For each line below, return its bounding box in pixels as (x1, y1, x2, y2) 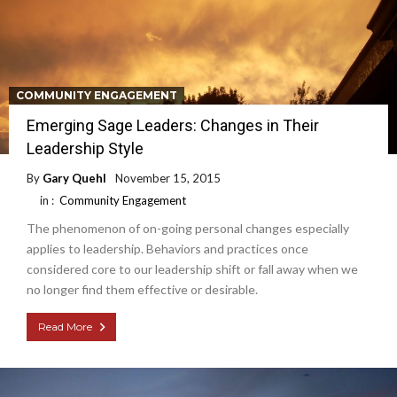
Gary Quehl (43, 170, 106, 185)
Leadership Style (27, 138, 144, 158)
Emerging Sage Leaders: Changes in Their (27, 115, 319, 135)
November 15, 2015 (115, 170, 221, 185)
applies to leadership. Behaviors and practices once (27, 240, 308, 256)
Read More (38, 319, 92, 333)
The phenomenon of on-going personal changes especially (27, 220, 349, 236)
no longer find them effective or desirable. (27, 281, 258, 297)
